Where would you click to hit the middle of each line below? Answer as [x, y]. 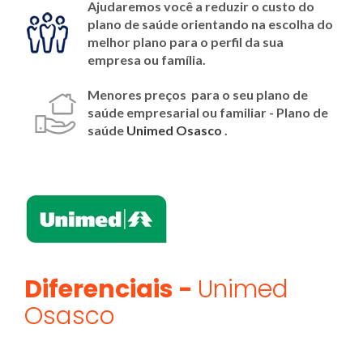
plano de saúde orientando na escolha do [210, 24]
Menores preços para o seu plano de [198, 94]
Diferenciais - [111, 289]
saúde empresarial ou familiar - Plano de [208, 112]
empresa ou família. [147, 60]
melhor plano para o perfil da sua [186, 42]
